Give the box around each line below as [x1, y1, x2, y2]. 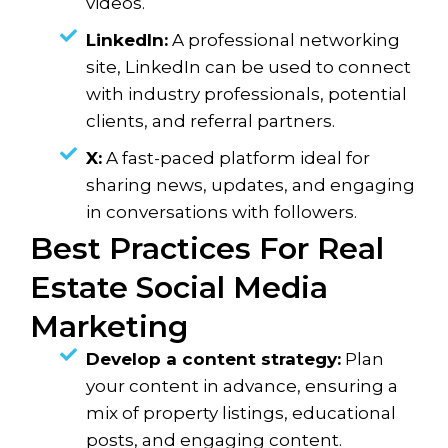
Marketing [30, 308, 188, 346]
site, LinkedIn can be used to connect [86, 57, 412, 78]
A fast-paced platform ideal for [102, 148, 371, 169]
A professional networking [168, 30, 401, 51]
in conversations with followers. [86, 202, 358, 223]
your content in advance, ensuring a [86, 376, 399, 397]
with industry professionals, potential [86, 84, 408, 105]
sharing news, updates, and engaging [86, 175, 416, 196]
